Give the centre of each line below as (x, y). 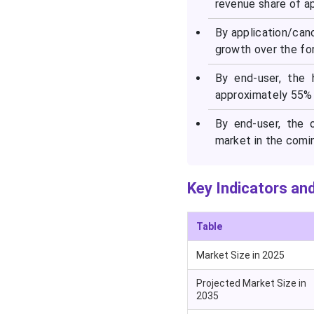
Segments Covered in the (88, 15)
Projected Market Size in (251, 284)
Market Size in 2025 (240, 255)
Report (46, 29)
